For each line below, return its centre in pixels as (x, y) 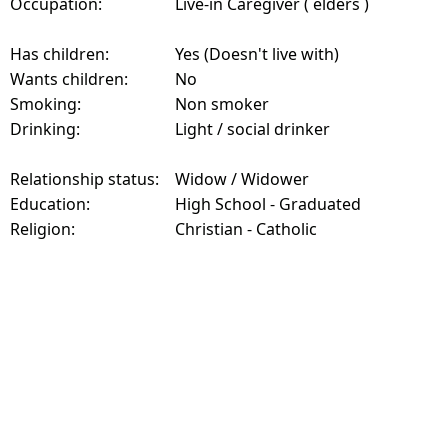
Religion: (42, 229)
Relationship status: (84, 179)
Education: (50, 204)
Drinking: (45, 129)
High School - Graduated (268, 204)
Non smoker (222, 104)
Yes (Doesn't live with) (257, 54)
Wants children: (69, 79)
